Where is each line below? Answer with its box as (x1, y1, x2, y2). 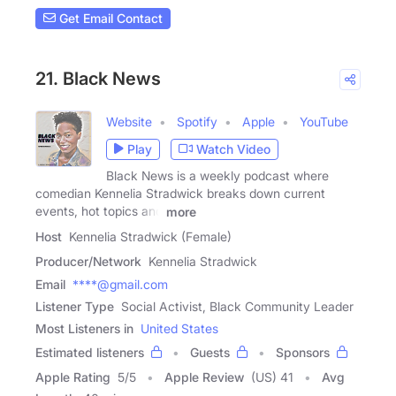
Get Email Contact (56, 11, 163, 27)
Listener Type (35, 298, 114, 314)
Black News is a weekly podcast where (106, 167, 329, 183)
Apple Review (164, 369, 244, 385)
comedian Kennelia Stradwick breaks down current (35, 185, 325, 201)
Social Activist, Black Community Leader (121, 298, 354, 314)
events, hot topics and (35, 202, 163, 218)
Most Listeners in (35, 320, 133, 336)
